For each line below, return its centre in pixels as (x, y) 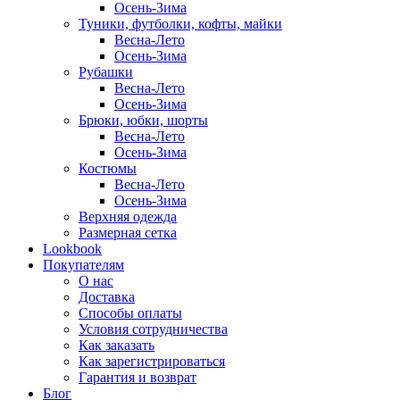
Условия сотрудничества (153, 329)
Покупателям (83, 265)
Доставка (107, 297)
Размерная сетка (128, 233)
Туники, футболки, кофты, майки (180, 24)
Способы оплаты (130, 313)
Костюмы (108, 169)
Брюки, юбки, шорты (143, 121)
